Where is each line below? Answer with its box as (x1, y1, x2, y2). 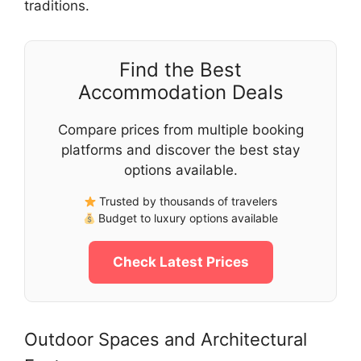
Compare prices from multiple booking (57, 122, 304, 139)
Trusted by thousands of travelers (96, 194, 278, 209)
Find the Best (119, 58, 242, 82)
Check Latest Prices (112, 254, 249, 271)
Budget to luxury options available (95, 211, 279, 226)
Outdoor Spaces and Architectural (24, 329, 307, 351)
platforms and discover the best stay (61, 142, 300, 159)
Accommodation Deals (77, 81, 284, 105)
